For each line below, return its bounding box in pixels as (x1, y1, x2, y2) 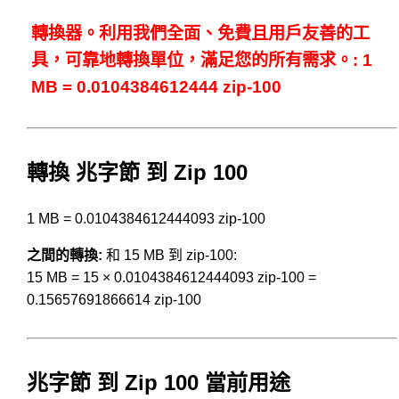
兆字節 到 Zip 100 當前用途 (27, 370, 290, 395)
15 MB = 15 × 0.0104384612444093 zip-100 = (27, 269, 316, 285)
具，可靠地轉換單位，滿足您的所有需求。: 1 (31, 50, 372, 69)
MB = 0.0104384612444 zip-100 (31, 77, 281, 96)
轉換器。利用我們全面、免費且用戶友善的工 (31, 23, 370, 43)
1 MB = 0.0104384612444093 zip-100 (27, 210, 265, 226)
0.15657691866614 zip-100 (27, 291, 201, 307)
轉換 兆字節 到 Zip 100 (27, 159, 248, 184)
